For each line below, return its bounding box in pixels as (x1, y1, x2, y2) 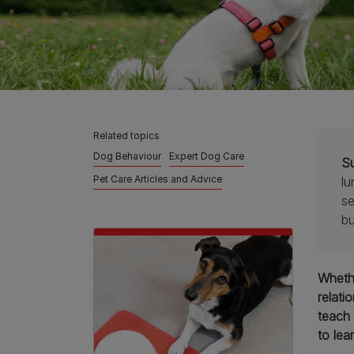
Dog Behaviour (93, 149, 161, 162)
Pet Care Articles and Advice (93, 172, 222, 185)
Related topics (93, 129, 160, 141)
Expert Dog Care (169, 149, 244, 162)
